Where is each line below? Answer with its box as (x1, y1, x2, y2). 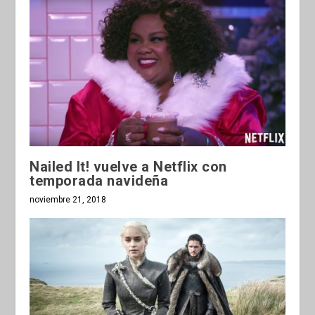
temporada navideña (30, 172, 169, 189)
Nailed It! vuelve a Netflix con (30, 157, 227, 175)
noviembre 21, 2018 (30, 194, 107, 205)
